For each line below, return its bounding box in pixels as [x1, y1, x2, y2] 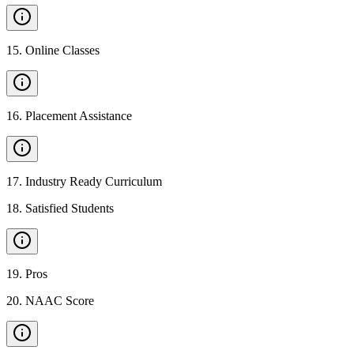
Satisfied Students [25, 201, 114, 215]
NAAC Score [25, 294, 94, 307]
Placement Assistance [25, 109, 132, 122]
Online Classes [25, 43, 100, 57]
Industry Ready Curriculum [25, 175, 162, 188]
